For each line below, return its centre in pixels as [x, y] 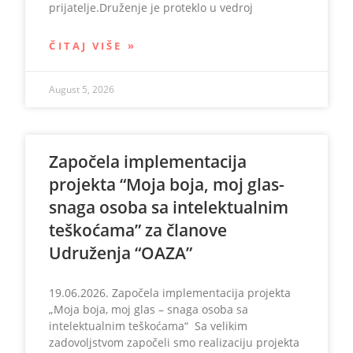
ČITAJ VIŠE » [93, 46]
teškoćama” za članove [138, 230]
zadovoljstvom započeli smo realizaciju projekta [175, 342]
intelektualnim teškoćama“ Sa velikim [149, 326]
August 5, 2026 [82, 89]
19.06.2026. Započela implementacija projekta [170, 293]
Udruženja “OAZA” [121, 253]
